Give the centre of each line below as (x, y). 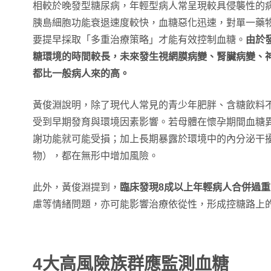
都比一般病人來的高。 (81, 73)
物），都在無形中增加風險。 (96, 156)
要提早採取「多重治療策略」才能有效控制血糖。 (139, 40)
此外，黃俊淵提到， (76, 187)
